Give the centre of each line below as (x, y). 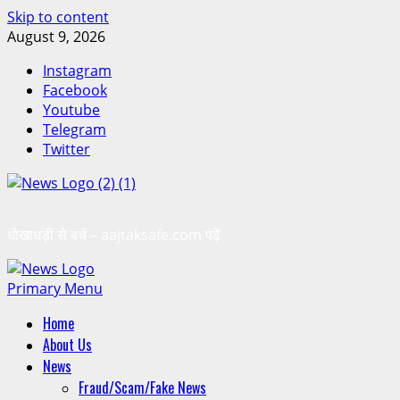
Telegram (75, 129)
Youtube (71, 110)
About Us (67, 345)
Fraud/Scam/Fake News (142, 387)
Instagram (77, 71)
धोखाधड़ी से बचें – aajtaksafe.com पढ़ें (114, 235)
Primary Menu (55, 288)
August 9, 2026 (56, 37)
